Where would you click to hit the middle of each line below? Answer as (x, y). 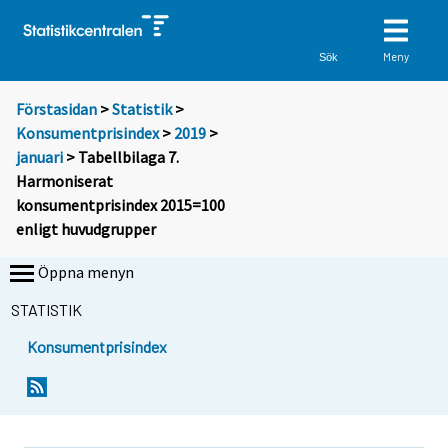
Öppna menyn (86, 272)
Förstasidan (56, 109)
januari (39, 157)
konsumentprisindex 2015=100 (120, 205)
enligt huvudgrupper (86, 229)
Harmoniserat (64, 181)
